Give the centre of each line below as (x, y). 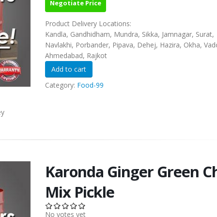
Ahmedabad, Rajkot (76, 56)
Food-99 (90, 85)
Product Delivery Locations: (89, 24)
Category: (61, 85)
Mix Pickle (79, 192)
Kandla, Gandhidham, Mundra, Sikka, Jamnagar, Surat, (129, 34)
